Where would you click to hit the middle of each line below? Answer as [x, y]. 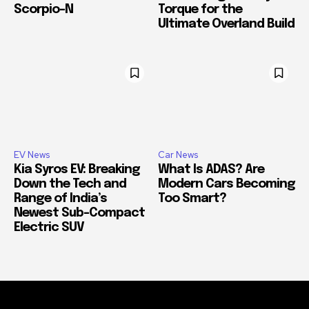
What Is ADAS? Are [211, 170]
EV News [32, 155]
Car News [178, 155]
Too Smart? [192, 199]
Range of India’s [60, 199]
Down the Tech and [70, 185]
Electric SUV [49, 228]
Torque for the [200, 9]
